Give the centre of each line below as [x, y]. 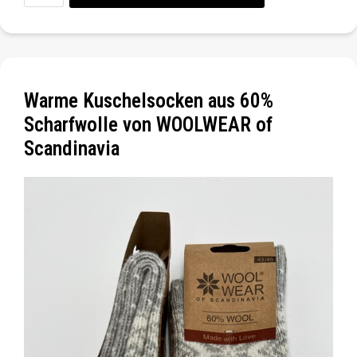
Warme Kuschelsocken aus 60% [149, 100]
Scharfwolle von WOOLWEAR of [148, 124]
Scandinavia [72, 148]
